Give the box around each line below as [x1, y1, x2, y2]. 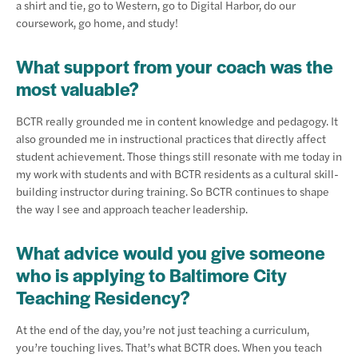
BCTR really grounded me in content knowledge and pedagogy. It [16, 113, 338, 129]
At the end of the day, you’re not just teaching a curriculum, [16, 321, 309, 337]
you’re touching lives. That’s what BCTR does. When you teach [16, 339, 322, 355]
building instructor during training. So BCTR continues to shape [16, 183, 329, 199]
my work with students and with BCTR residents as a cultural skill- [16, 165, 339, 181]
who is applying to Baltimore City [16, 262, 287, 288]
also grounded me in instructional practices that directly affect [16, 130, 326, 146]
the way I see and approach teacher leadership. [16, 201, 248, 217]
